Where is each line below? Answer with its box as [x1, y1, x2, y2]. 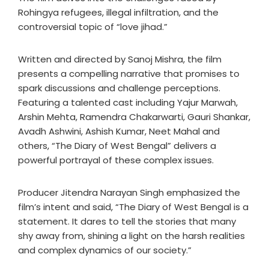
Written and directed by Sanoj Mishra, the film [18, 53, 222, 65]
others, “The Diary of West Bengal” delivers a [18, 139, 216, 152]
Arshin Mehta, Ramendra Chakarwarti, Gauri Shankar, [18, 110, 250, 123]
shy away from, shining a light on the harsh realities [18, 229, 245, 242]
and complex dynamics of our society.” [18, 244, 192, 256]
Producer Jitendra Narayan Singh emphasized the [18, 186, 240, 199]
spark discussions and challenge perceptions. [18, 82, 220, 94]
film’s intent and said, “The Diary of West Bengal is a [18, 201, 249, 213]
